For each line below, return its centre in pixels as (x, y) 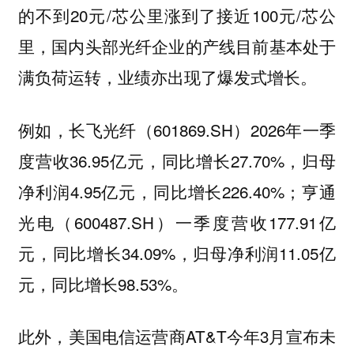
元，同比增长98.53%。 (103, 283)
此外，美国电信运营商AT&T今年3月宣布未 (177, 336)
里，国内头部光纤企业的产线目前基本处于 (177, 46)
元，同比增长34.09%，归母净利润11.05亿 (177, 252)
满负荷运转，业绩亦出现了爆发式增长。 (167, 77)
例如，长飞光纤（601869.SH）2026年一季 (177, 129)
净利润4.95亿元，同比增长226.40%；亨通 (177, 191)
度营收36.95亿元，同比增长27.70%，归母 (177, 160)
